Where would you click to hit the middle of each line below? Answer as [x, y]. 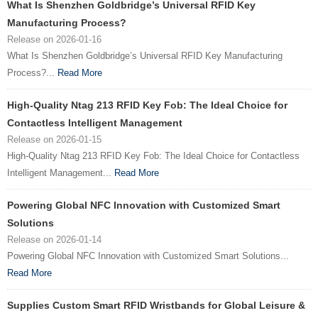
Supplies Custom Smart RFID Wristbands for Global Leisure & [156, 305]
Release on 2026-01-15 [54, 139]
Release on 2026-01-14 [54, 240]
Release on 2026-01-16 [54, 39]
